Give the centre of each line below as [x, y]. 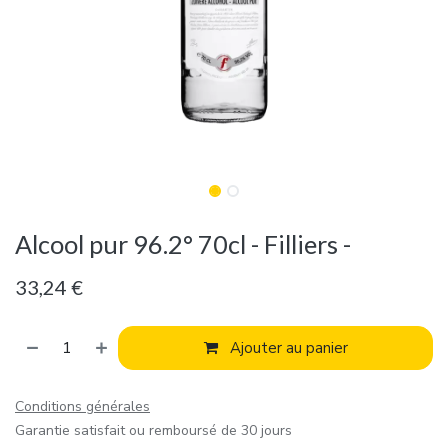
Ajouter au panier [286, 348]
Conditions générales [82, 407]
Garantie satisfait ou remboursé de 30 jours [153, 431]
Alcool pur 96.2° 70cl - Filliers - [183, 244]
